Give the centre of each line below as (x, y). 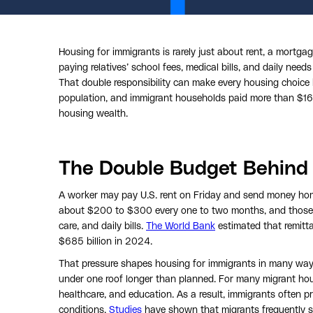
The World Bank (181, 226)
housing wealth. (93, 114)
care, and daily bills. (102, 226)
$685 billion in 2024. (105, 241)
